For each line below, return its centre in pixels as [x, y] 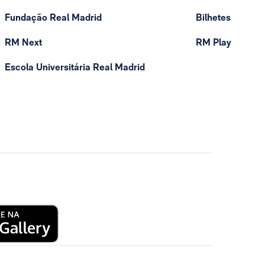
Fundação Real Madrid [53, 17]
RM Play [214, 43]
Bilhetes [213, 17]
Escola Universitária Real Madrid [75, 67]
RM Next [23, 43]
